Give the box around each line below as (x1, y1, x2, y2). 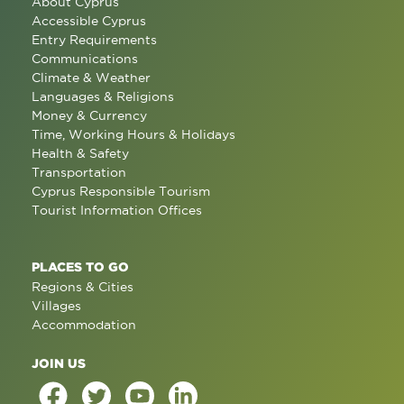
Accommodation (32, 317, 136, 332)
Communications (32, 50, 138, 66)
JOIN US (32, 355, 86, 370)
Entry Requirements (32, 32, 157, 47)
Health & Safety (32, 145, 129, 161)
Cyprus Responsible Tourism (32, 183, 210, 198)
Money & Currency (32, 107, 147, 123)
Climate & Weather (32, 69, 151, 85)
